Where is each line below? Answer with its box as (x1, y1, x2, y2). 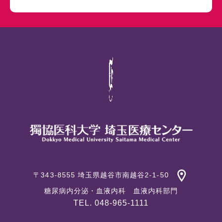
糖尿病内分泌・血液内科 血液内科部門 (44, 186, 178, 195)
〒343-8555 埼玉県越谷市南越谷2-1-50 (33, 170, 169, 179)
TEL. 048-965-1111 (73, 198, 149, 207)
